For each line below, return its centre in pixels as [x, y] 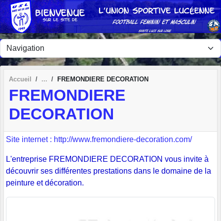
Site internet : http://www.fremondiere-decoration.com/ [99, 140]
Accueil [20, 79]
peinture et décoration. [45, 183]
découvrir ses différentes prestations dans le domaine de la [109, 171]
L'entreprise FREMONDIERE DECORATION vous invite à [107, 159]
